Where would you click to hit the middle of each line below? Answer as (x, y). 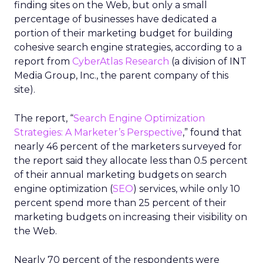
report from (43, 61)
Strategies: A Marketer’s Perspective (98, 132)
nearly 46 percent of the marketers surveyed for (128, 146)
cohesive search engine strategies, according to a (128, 47)
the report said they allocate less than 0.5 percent (131, 161)
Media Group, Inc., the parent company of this (121, 75)
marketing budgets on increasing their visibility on (131, 217)
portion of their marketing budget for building (124, 33)
